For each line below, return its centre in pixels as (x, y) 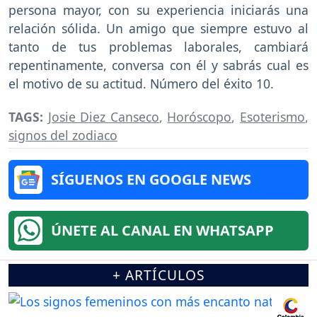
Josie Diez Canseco (103, 116)
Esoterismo (273, 116)
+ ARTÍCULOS (158, 275)
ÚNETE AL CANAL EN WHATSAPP (162, 230)
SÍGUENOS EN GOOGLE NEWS (151, 179)
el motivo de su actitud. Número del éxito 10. (141, 83)
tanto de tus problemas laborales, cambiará (158, 46)
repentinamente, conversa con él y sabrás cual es (158, 65)
